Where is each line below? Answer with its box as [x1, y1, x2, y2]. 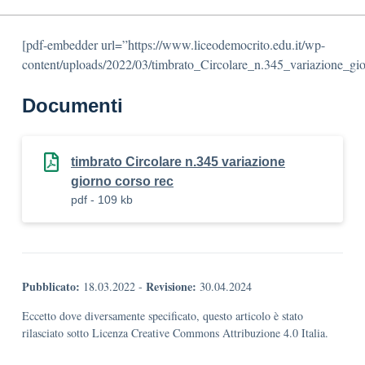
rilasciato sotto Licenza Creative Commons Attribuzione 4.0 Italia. [22, 325, 328, 341]
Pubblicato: [22, 278, 80, 295]
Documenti [22, 95, 123, 117]
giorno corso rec [71, 174, 174, 188]
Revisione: [146, 278, 196, 295]
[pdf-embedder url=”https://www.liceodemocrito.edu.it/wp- [22, 36, 325, 53]
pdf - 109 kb [71, 193, 133, 206]
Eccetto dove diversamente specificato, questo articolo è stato [22, 308, 303, 323]
